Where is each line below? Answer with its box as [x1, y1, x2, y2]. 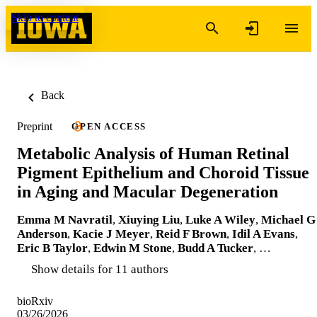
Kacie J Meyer [73, 226, 150, 241]
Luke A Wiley [185, 212, 255, 226]
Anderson [17, 226, 67, 241]
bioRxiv [17, 294, 53, 307]
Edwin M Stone [93, 241, 172, 255]
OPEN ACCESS [71, 121, 146, 132]
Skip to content [11, 11, 79, 23]
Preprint [17, 120, 52, 132]
